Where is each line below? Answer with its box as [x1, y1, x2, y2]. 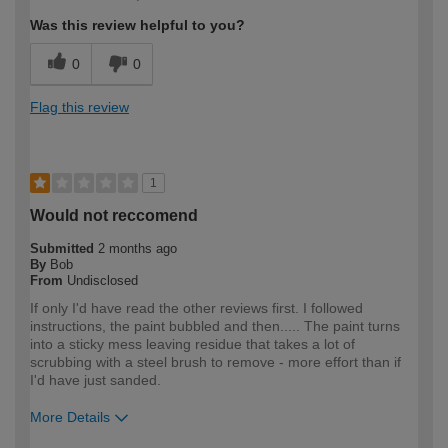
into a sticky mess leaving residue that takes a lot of [30, 335, 355, 352]
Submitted [30, 240, 98, 256]
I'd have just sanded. [30, 371, 161, 388]
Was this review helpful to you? [30, 16, 245, 33]
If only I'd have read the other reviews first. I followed [30, 299, 363, 316]
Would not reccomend [30, 206, 198, 224]
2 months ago [98, 240, 177, 256]
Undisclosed [67, 272, 138, 288]
